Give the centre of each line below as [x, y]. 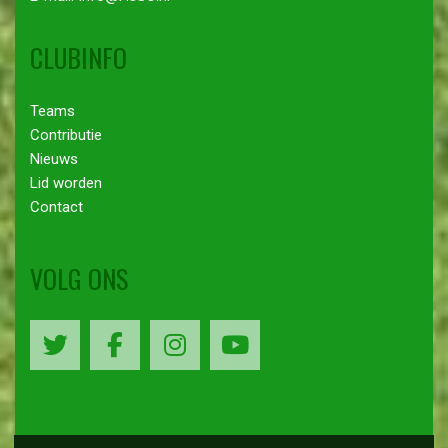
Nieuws [54, 158]
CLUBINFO [78, 57]
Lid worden [66, 182]
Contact [56, 206]
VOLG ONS [79, 278]
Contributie [66, 134]
